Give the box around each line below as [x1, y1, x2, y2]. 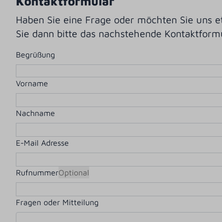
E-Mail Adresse [16, 138, 69, 148]
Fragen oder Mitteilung [16, 198, 99, 207]
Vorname [16, 79, 49, 88]
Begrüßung [16, 50, 55, 59]
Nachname [16, 109, 55, 118]
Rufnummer [16, 168, 59, 177]
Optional [58, 168, 90, 177]
